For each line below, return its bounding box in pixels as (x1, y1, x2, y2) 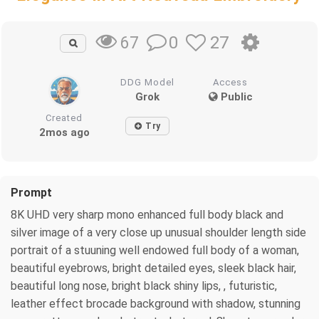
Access (213, 77, 249, 88)
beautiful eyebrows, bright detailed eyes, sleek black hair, (11, 261, 296, 276)
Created (46, 113, 83, 124)
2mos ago (38, 126, 90, 140)
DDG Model (120, 77, 175, 88)
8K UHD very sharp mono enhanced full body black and (11, 208, 283, 222)
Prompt (11, 186, 52, 200)
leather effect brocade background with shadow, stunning (11, 297, 300, 311)
